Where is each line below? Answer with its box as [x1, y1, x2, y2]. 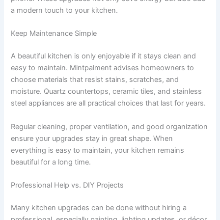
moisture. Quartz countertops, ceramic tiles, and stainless [11, 87, 202, 96]
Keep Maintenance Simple [11, 29, 97, 38]
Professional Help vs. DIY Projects [11, 181, 124, 190]
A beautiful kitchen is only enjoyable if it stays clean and [11, 52, 196, 61]
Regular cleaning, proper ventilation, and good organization [11, 122, 208, 131]
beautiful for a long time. [11, 157, 91, 166]
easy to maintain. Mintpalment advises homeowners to [11, 63, 194, 73]
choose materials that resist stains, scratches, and [11, 75, 179, 84]
